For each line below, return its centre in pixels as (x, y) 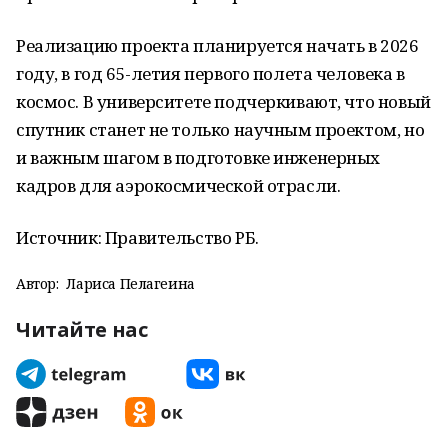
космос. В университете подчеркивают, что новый (223, 101)
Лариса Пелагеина (130, 283)
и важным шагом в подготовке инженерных (198, 157)
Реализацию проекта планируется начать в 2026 (217, 45)
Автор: (37, 283)
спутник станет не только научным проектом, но (220, 129)
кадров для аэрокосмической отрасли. (178, 185)
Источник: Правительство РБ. (137, 237)
